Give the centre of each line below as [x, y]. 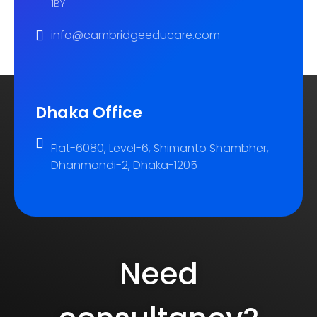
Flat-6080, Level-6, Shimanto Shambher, [160, 148]
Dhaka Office [89, 113]
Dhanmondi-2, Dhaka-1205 [124, 165]
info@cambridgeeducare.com [136, 35]
